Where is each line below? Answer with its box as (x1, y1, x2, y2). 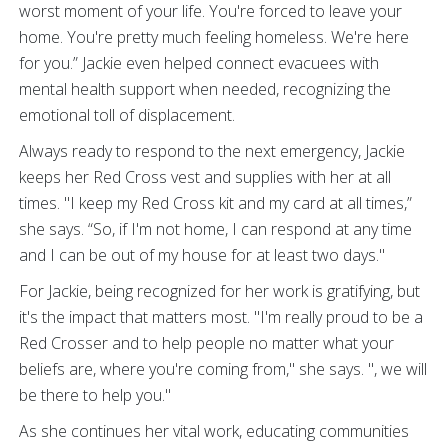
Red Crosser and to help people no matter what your (19, 331, 394, 354)
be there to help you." (19, 383, 175, 406)
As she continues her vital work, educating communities (19, 419, 409, 442)
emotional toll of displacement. (19, 103, 243, 126)
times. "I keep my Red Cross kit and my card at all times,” (19, 191, 412, 214)
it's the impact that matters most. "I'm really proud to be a (19, 305, 423, 328)
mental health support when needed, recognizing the (19, 77, 391, 100)
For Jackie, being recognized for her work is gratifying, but (19, 279, 420, 302)
